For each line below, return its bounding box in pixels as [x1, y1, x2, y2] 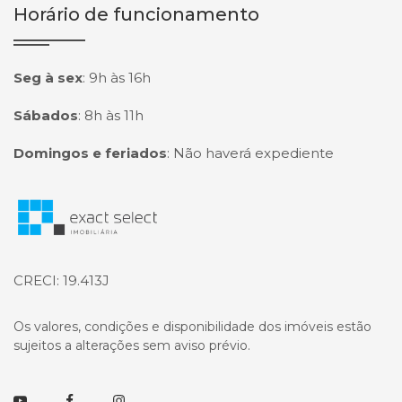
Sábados [13, 107, 78, 124]
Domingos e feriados [13, 144, 167, 162]
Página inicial [13, 197, 132, 219]
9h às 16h [89, 69, 151, 86]
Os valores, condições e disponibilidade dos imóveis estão [13, 319, 371, 336]
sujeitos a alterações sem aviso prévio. [13, 337, 250, 354]
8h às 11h [84, 107, 144, 124]
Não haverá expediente [173, 144, 334, 162]
